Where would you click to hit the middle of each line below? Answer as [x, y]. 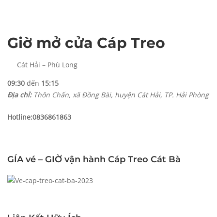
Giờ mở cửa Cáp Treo [86, 43]
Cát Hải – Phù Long [47, 64]
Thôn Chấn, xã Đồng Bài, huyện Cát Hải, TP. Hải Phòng [120, 94]
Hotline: [20, 117]
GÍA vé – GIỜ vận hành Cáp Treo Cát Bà [94, 160]
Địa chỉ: [19, 94]
